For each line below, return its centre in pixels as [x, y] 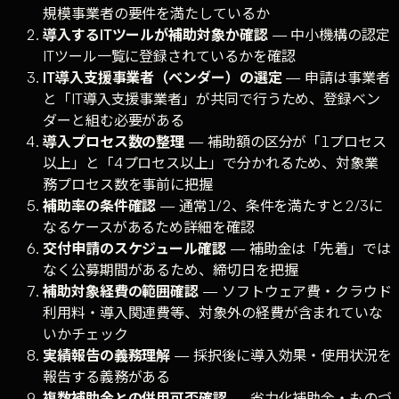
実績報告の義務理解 [107, 356]
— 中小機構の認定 [329, 35]
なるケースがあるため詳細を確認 [149, 228]
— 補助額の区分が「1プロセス [285, 142]
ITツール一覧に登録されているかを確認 [169, 57]
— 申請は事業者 [336, 78]
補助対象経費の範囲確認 [121, 292]
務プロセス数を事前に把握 [128, 185]
